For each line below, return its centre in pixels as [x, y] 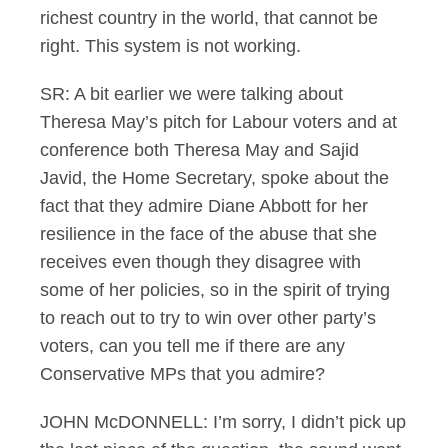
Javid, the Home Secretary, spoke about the [214, 178]
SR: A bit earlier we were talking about [191, 94]
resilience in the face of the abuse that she [208, 234]
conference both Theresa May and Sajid [199, 150]
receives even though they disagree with [200, 262]
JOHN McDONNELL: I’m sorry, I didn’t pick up [223, 422]
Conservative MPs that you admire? [182, 374]
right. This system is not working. [170, 46]
